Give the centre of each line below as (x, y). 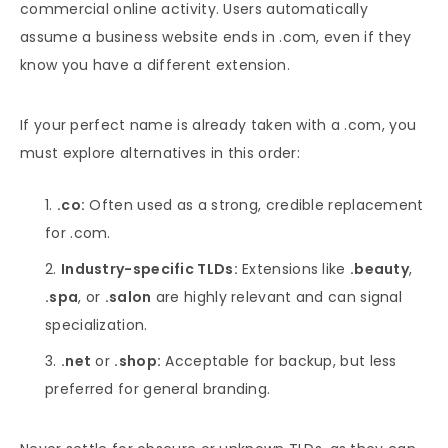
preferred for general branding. (158, 388)
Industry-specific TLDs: (149, 268)
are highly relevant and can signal (277, 296)
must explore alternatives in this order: (160, 152)
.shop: (138, 360)
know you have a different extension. (155, 64)
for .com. (78, 232)
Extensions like (293, 268)
